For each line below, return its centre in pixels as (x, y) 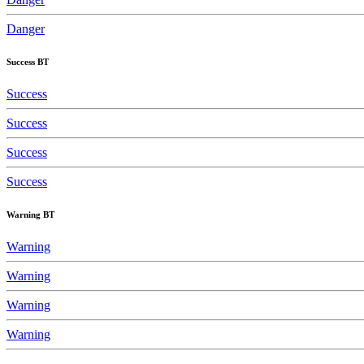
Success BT (28, 61)
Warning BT (30, 214)
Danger (26, 28)
